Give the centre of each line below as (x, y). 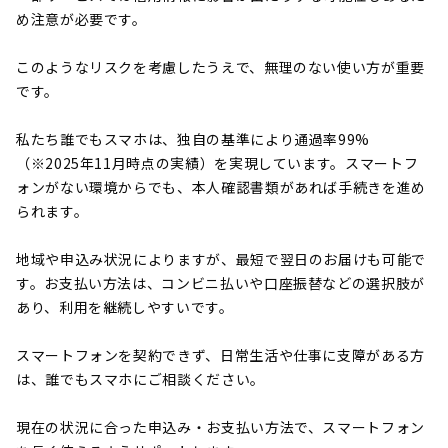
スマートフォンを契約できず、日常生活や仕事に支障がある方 (220, 354)
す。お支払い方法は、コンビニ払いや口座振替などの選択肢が (220, 282)
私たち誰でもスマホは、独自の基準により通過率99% (193, 138)
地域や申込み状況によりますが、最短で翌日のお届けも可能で (221, 258)
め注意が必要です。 (81, 18)
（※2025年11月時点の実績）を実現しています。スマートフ (217, 162)
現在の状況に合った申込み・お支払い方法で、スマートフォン (220, 426)
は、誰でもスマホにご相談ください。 (140, 378)
